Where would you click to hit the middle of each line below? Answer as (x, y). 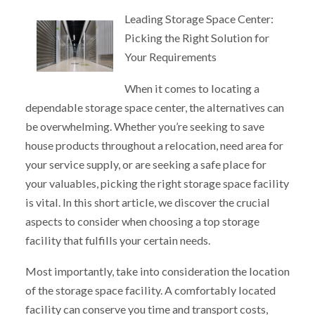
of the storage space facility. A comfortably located (150, 290)
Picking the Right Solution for (197, 37)
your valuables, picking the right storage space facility (157, 183)
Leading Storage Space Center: (199, 18)
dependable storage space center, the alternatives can (154, 107)
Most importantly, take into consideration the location (157, 271)
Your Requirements (171, 56)
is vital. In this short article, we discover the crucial (147, 202)
